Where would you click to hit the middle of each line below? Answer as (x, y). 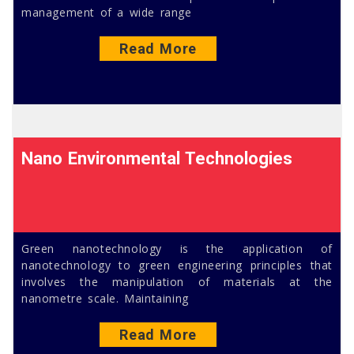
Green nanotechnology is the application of (177, 248)
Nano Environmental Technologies (157, 158)
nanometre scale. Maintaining (105, 298)
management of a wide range (107, 13)
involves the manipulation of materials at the (177, 281)
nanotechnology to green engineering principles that (177, 265)
